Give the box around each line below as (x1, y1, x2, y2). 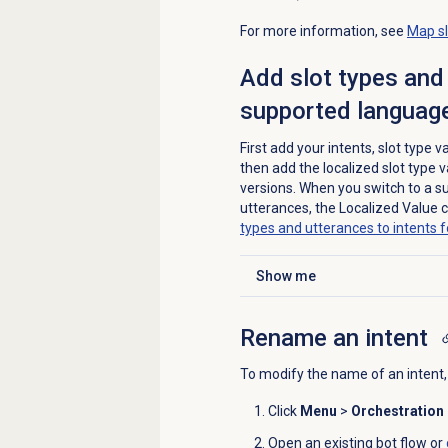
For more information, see (239, 22, 407, 39)
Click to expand (254, 276, 354, 293)
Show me (255, 267, 316, 284)
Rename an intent (239, 323, 428, 352)
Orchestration (350, 403, 444, 420)
